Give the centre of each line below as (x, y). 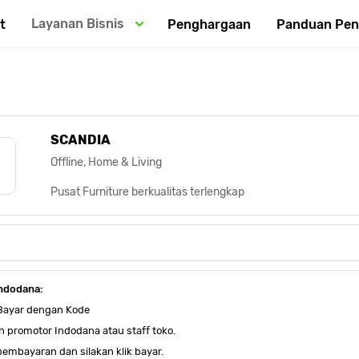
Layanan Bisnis (78, 24)
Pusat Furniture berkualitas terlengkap (147, 192)
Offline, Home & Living (106, 162)
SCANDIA (81, 140)
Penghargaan (210, 24)
